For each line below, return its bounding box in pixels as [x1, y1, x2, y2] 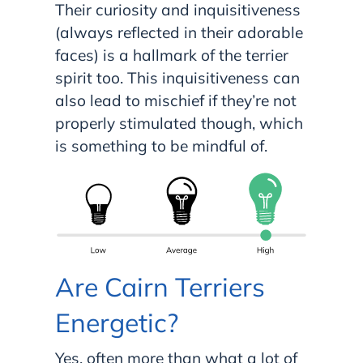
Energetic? [55, 305, 178, 339]
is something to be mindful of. [55, 136, 271, 156]
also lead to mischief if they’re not [55, 91, 297, 111]
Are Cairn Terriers [55, 270, 265, 303]
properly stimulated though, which [55, 113, 303, 134]
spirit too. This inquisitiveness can [55, 68, 300, 88]
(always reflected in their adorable [55, 23, 303, 43]
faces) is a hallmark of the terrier [55, 45, 288, 66]
